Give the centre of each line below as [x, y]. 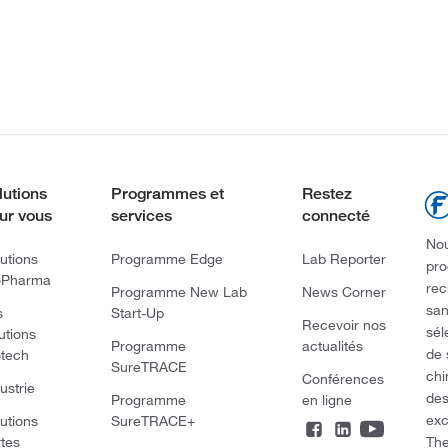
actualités [332, 346]
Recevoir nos [343, 325]
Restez [326, 193]
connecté [335, 215]
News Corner [343, 292]
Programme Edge [166, 259]
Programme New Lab [178, 292]
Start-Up [137, 313]
